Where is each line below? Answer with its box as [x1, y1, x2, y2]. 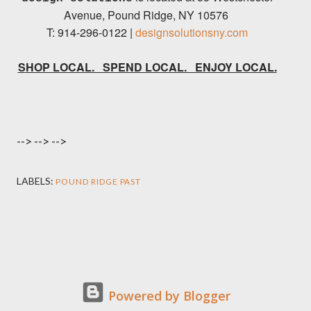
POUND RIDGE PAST [56, 176, 142, 187]
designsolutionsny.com [135, 24, 248, 41]
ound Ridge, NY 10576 [115, 7, 231, 24]
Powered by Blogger [104, 287, 230, 305]
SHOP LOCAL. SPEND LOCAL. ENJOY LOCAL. [25, 59, 277, 76]
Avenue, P [63, 7, 115, 24]
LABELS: [17, 175, 53, 187]
